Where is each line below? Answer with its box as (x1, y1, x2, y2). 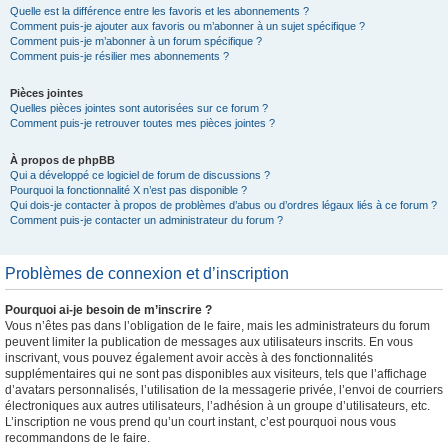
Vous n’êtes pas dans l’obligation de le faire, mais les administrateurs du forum (5, 319, 430, 333)
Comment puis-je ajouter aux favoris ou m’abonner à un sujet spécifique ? (10, 20, 365, 32)
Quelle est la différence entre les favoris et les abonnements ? (10, 5, 309, 17)
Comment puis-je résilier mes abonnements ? (10, 50, 229, 62)
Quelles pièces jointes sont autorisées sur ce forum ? (10, 102, 268, 114)
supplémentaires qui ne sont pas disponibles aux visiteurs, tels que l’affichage (5, 367, 427, 381)
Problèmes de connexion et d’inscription (5, 265, 289, 282)
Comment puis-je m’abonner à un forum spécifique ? (10, 35, 262, 47)
